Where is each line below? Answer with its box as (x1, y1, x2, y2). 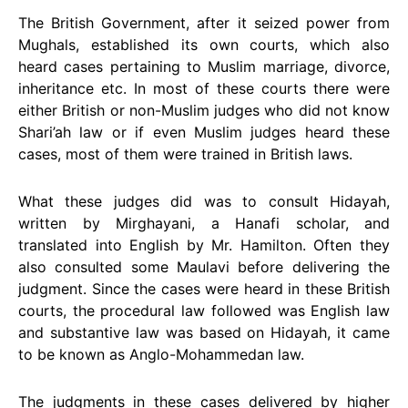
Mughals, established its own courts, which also (18, 36, 390, 54)
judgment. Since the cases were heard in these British (18, 280, 390, 298)
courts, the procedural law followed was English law (18, 301, 390, 320)
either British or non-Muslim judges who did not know (18, 101, 390, 119)
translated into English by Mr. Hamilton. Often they (18, 236, 390, 254)
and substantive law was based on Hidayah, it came (18, 323, 390, 342)
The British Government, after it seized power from (18, 14, 390, 32)
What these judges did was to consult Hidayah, (18, 192, 390, 210)
